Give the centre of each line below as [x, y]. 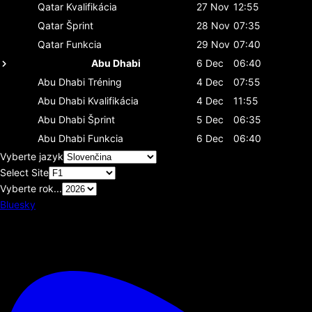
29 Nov [213, 44]
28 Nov [213, 25]
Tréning [105, 81]
